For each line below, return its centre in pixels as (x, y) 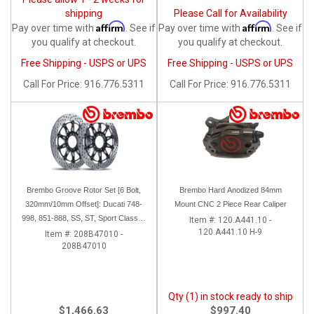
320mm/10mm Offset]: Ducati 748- (84, 204)
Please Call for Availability (230, 13)
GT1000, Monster (84, 232)
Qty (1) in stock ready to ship (230, 296)
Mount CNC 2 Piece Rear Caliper (230, 204)
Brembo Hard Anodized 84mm (230, 190)
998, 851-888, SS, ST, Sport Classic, (84, 218)
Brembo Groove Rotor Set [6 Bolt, (84, 190)
